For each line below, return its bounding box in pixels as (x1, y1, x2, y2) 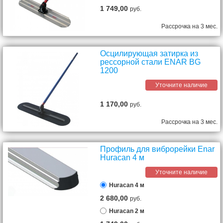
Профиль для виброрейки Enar (100, 144, 215, 153)
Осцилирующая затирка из (100, 49, 199, 58)
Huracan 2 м (109, 207, 145, 215)
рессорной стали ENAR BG (100, 57, 201, 66)
